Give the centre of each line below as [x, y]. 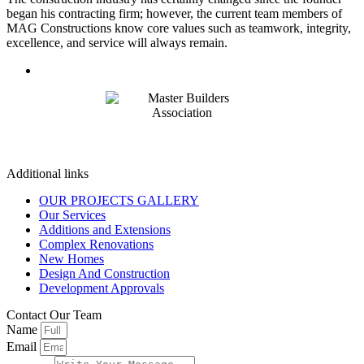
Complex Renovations [96, 244]
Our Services [72, 214]
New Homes [71, 258]
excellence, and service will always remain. [119, 42]
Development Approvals [102, 288]
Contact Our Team [54, 314]
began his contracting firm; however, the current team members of [174, 13]
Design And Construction [104, 273]
